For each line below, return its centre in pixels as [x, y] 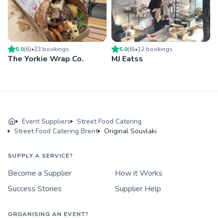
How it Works [139, 173]
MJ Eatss [127, 59]
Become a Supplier [40, 173]
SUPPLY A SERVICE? [40, 155]
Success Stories [35, 189]
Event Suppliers [46, 121]
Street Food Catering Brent [56, 131]
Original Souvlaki [130, 131]
